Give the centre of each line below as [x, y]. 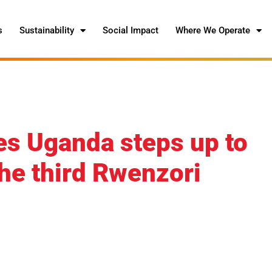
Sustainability [47, 30]
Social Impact [131, 30]
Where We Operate [213, 30]
